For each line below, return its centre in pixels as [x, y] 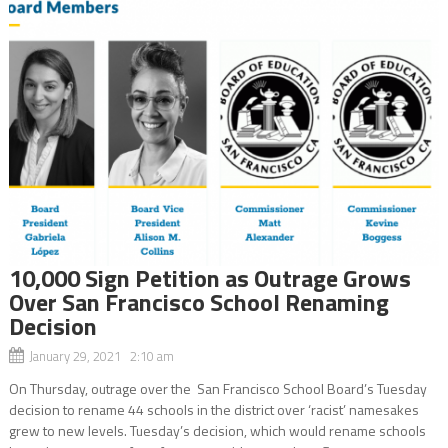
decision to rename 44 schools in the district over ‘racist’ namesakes [213, 409]
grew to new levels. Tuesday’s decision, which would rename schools [217, 430]
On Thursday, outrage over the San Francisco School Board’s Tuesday [217, 388]
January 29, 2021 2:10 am [101, 355]
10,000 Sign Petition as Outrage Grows [209, 277]
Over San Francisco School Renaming [198, 301]
